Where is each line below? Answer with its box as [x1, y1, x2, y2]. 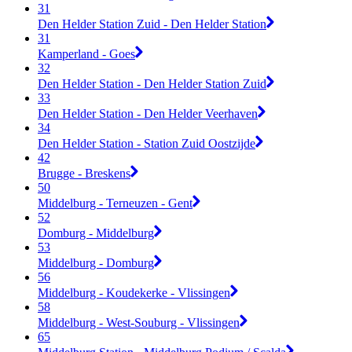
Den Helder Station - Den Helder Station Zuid [38, 76, 266, 90]
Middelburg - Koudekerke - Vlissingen [38, 285, 230, 299]
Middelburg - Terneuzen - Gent [38, 196, 192, 210]
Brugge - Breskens [38, 166, 130, 180]
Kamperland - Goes [38, 46, 135, 60]
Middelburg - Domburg [38, 255, 154, 269]
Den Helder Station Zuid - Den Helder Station [38, 16, 266, 31]
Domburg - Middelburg [38, 225, 154, 240]
